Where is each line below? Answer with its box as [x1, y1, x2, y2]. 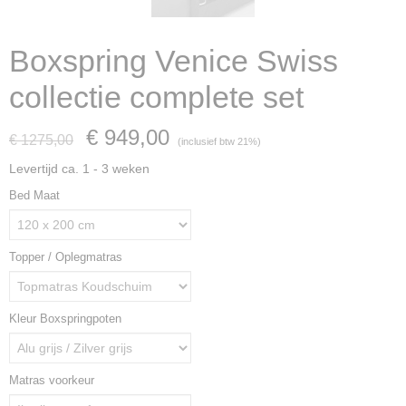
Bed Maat [9, 188, 60, 202]
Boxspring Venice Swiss [9, 43, 338, 78]
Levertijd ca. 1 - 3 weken [9, 161, 150, 176]
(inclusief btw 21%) [178, 136, 261, 147]
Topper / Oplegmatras [9, 250, 122, 264]
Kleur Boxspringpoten [9, 312, 121, 325]
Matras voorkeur [9, 373, 94, 387]
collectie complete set [9, 80, 304, 114]
